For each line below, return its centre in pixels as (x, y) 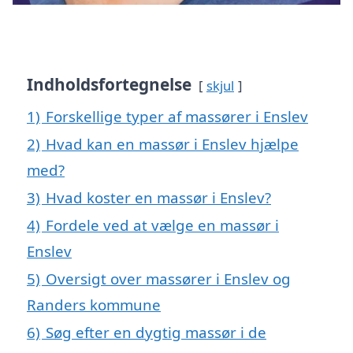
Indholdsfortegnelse (109, 84)
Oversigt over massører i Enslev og (168, 278)
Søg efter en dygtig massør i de (156, 332)
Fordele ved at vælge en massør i (162, 225)
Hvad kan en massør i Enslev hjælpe (172, 143)
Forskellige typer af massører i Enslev (177, 116)
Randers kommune (94, 304)
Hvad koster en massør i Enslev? (158, 197)
